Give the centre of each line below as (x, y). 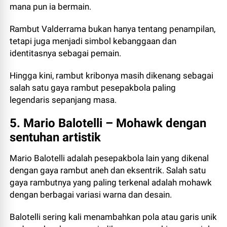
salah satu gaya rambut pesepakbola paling (93, 88)
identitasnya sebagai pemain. (66, 53)
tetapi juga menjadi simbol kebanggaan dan (93, 41)
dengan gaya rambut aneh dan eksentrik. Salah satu (108, 170)
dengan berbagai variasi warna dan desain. (91, 195)
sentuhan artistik (55, 137)
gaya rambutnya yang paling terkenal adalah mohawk (111, 182)
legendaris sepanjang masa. (63, 100)
